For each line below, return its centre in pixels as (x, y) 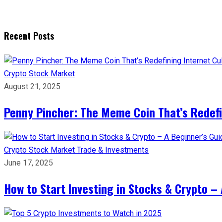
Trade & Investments (113, 150)
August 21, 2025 (32, 86)
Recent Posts (29, 35)
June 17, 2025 (28, 163)
